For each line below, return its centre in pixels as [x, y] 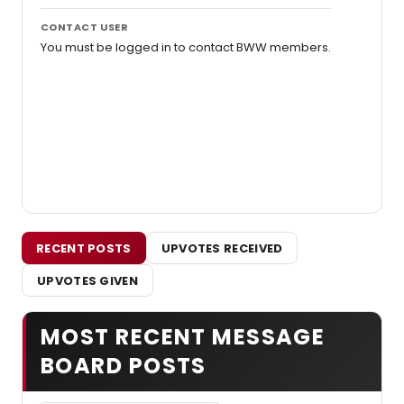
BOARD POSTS [124, 366]
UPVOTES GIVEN [87, 280]
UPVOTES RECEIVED [222, 248]
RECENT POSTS [84, 248]
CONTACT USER [85, 28]
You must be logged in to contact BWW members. [186, 48]
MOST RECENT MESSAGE [183, 337]
